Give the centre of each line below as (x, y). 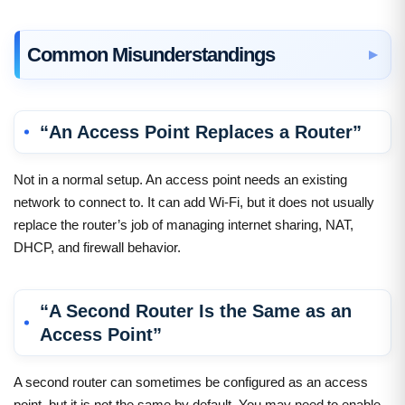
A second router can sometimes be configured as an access (191, 381)
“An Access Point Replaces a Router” (201, 132)
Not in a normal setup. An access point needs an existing (180, 179)
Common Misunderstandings (151, 54)
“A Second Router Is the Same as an (196, 311)
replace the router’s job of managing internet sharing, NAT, (184, 224)
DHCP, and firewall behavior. (97, 247)
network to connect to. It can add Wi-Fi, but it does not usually (194, 202)
